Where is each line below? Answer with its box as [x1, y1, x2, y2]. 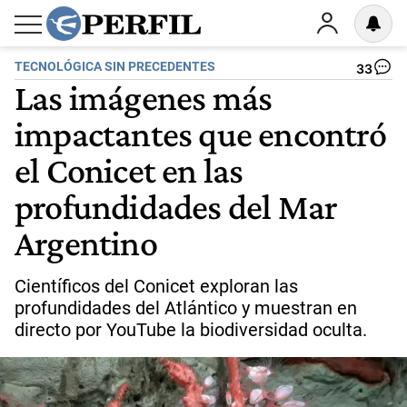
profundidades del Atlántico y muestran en [15, 297, 357, 319]
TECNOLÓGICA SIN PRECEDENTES [15, 59, 215, 74]
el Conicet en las [15, 149, 243, 191]
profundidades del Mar [15, 185, 338, 227]
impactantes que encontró [15, 113, 386, 154]
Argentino [15, 222, 157, 263]
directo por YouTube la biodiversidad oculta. [15, 319, 367, 341]
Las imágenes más [15, 76, 273, 118]
